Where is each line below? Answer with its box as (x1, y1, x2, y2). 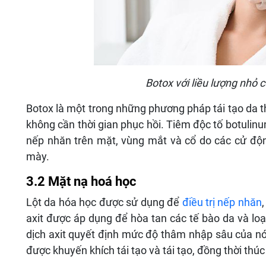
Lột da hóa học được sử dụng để (26, 196, 182, 209)
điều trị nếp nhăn (182, 196, 262, 209)
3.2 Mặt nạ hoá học (26, 174, 136, 189)
